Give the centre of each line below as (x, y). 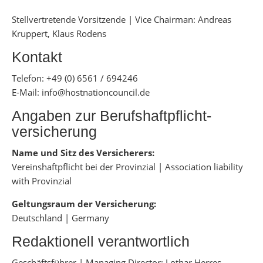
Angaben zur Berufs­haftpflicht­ (112, 116)
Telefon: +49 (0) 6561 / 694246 (75, 78)
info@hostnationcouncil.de (96, 92)
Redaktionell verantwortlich (101, 241)
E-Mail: (27, 92)
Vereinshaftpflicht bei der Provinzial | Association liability (127, 167)
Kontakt (37, 57)
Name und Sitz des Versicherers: (83, 153)
